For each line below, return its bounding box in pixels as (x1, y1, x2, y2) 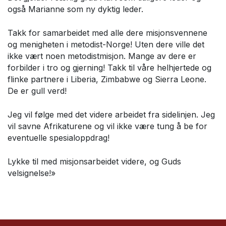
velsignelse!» (8, 168, 55, 179)
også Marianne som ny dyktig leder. (8, 4, 143, 15)
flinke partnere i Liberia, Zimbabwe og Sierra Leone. (8, 74, 206, 85)
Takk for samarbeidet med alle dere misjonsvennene (8, 28, 207, 38)
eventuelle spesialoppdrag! (8, 133, 109, 143)
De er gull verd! (8, 86, 67, 96)
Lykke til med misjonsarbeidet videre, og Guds (8, 156, 181, 167)
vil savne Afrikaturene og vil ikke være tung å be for (8, 121, 207, 132)
